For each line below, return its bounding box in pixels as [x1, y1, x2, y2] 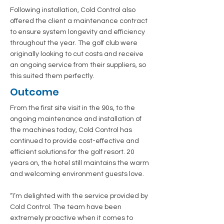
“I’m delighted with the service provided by [10, 192, 148, 199]
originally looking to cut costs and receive [10, 50, 143, 57]
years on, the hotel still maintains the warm [10, 159, 149, 166]
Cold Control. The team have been [10, 203, 121, 210]
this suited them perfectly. [10, 72, 94, 79]
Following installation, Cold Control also [10, 6, 135, 13]
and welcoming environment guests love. [10, 170, 144, 177]
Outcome [10, 85, 59, 99]
